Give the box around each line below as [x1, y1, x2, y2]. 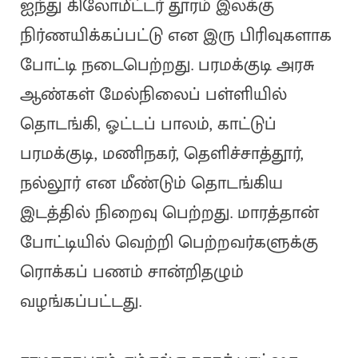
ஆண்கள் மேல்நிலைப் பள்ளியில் [19, 80, 287, 110]
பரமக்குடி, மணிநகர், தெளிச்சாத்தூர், [19, 139, 304, 169]
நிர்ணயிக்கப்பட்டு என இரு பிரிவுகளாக [19, 21, 332, 51]
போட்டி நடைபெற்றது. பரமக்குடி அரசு [19, 50, 314, 81]
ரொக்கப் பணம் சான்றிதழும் [19, 257, 244, 288]
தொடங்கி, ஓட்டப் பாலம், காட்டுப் [19, 109, 276, 140]
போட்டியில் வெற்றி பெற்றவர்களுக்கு [19, 228, 318, 258]
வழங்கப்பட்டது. [19, 287, 146, 317]
